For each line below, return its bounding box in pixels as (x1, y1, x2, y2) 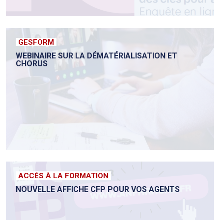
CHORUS (16, 59, 48, 69)
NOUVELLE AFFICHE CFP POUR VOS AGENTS (16, 185, 180, 194)
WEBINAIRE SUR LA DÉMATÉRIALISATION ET (16, 51, 177, 61)
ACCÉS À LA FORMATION (18, 171, 109, 181)
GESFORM (18, 38, 54, 47)
